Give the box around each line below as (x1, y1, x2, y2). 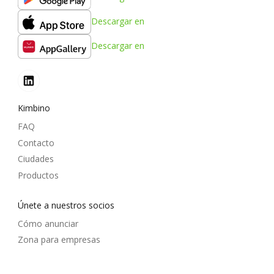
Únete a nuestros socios (18, 199, 114, 211)
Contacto (18, 136, 54, 149)
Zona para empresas (18, 234, 100, 246)
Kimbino (18, 102, 50, 114)
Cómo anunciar (18, 217, 78, 229)
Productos (18, 169, 59, 182)
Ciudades (18, 153, 54, 165)
